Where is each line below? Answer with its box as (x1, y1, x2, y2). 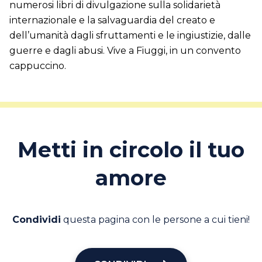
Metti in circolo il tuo (18, 137, 244, 163)
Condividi (12, 214, 61, 226)
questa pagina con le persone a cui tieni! (61, 214, 250, 226)
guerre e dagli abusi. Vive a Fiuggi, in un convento (9, 45, 241, 57)
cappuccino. (9, 60, 66, 72)
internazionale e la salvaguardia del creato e (9, 15, 215, 26)
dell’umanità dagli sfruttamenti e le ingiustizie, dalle (9, 30, 251, 42)
